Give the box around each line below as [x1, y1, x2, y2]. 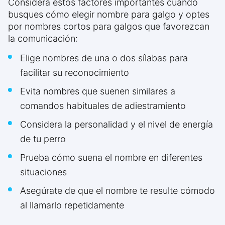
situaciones [20, 167, 67, 178]
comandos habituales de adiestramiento [20, 100, 186, 111]
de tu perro [20, 134, 66, 145]
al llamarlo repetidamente [20, 200, 124, 211]
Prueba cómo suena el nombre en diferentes [20, 152, 202, 163]
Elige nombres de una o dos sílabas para [20, 53, 188, 64]
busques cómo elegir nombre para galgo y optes [8, 9, 209, 20]
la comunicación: [8, 33, 78, 44]
